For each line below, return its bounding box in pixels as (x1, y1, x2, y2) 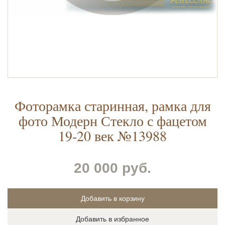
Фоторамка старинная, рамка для (14, 96, 211, 116)
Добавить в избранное (76, 215, 149, 223)
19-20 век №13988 (58, 126, 167, 146)
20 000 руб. (74, 160, 151, 176)
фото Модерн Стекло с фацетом (18, 111, 207, 131)
